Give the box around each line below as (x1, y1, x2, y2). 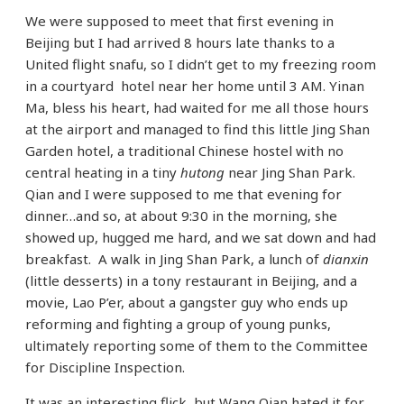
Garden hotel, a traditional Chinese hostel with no (25, 142, 344, 161)
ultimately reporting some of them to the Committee (25, 336, 368, 355)
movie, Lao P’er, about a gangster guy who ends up (25, 293, 348, 312)
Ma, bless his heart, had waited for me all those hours (25, 98, 369, 117)
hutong (177, 163, 225, 182)
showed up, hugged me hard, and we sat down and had (25, 228, 376, 247)
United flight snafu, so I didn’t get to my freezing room (25, 55, 376, 74)
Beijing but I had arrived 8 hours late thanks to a (25, 33, 335, 52)
